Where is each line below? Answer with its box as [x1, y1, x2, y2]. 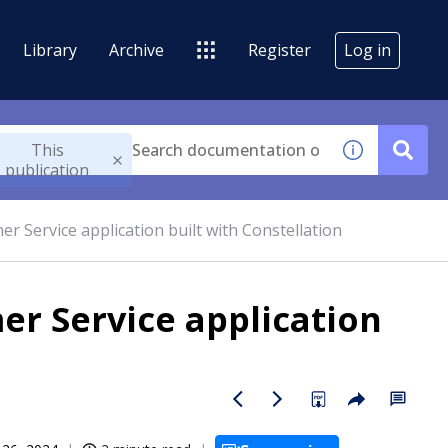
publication [5, 159, 90, 181]
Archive [109, 38, 164, 61]
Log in [344, 38, 391, 61]
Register [248, 38, 311, 61]
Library [23, 38, 77, 61]
